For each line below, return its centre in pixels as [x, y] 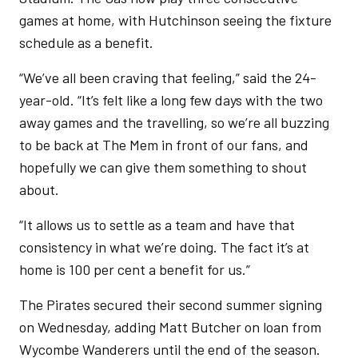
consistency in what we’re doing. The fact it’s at [164, 247]
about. [41, 189]
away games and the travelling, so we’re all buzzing [174, 122]
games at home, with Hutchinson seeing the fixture [175, 20]
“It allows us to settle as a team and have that [157, 225]
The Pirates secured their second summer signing [171, 304]
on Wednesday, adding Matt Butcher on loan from [170, 327]
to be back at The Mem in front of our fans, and [164, 145]
